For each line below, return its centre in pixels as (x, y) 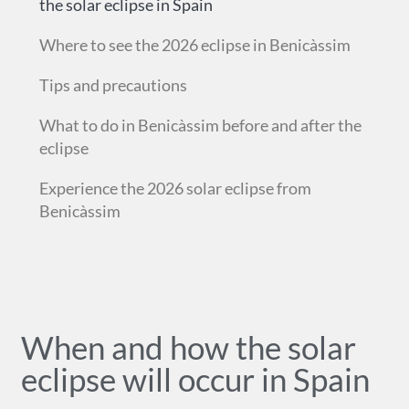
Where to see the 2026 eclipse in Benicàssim (194, 45)
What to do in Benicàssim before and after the (200, 125)
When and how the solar (188, 347)
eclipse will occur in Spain (195, 379)
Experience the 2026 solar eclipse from (175, 188)
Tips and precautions (113, 85)
